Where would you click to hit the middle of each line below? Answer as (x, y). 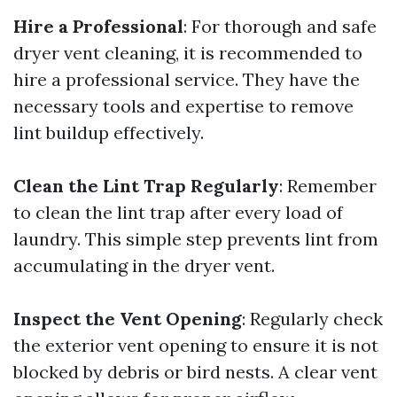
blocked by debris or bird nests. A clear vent (195, 372)
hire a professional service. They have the (187, 80)
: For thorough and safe (280, 27)
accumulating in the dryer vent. (144, 266)
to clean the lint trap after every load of (178, 213)
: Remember (328, 186)
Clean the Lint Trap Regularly (146, 186)
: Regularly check (312, 319)
